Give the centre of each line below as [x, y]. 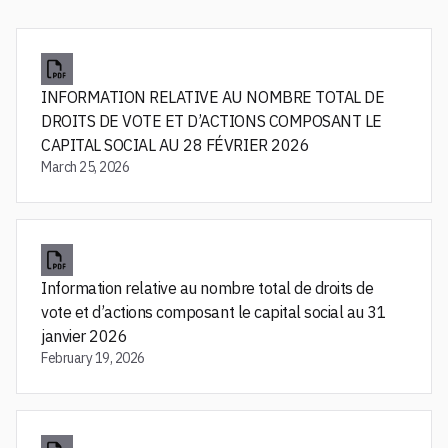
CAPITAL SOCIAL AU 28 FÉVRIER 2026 [175, 145]
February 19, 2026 [93, 358]
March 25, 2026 [85, 167]
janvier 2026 [84, 336]
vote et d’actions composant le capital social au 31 [214, 312]
